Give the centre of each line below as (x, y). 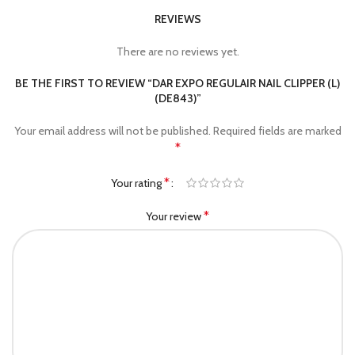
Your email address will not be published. (112, 131)
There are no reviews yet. (177, 52)
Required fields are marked (277, 131)
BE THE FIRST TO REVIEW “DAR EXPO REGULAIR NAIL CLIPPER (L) (177, 83)
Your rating (137, 183)
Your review (175, 216)
